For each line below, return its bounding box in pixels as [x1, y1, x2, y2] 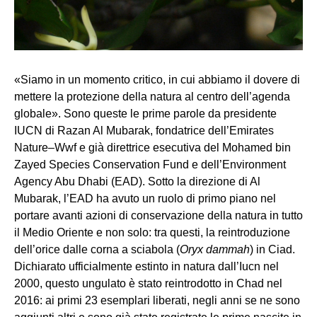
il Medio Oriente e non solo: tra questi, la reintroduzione [14, 226, 290, 238]
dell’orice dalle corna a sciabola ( [14, 243, 180, 255]
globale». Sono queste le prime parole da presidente [14, 107, 277, 120]
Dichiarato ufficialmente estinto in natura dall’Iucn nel [14, 260, 279, 272]
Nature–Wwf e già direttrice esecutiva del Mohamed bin [14, 141, 291, 154]
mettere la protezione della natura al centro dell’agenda [14, 90, 290, 103]
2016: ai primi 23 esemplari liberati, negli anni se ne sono [14, 294, 300, 306]
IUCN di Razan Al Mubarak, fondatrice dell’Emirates [14, 124, 274, 137]
